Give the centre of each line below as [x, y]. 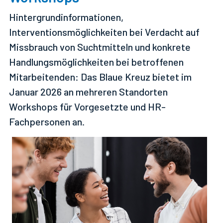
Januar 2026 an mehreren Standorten [88, 92]
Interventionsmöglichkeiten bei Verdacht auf [104, 32]
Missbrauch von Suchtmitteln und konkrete [100, 47]
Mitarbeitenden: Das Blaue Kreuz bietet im [100, 77]
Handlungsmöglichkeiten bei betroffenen [96, 62]
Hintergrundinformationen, [66, 17]
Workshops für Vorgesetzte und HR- [87, 107]
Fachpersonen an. [47, 121]
